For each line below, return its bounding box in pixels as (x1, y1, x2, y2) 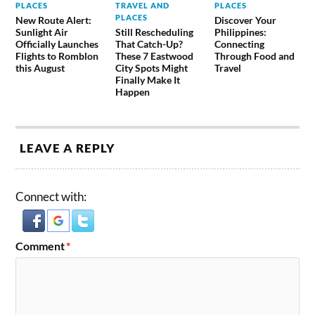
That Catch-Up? (115, 37, 183, 50)
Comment (15, 238, 65, 252)
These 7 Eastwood (115, 49, 193, 62)
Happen (115, 85, 150, 98)
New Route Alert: (15, 13, 92, 26)
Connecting (214, 37, 264, 50)
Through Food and (214, 49, 295, 62)
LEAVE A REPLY (20, 140, 116, 155)
